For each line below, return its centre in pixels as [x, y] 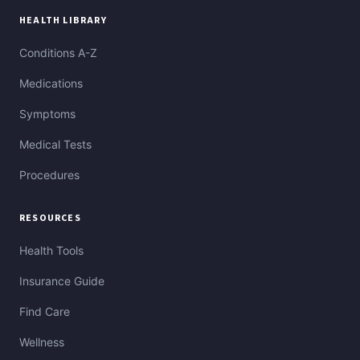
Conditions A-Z [58, 53]
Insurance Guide [62, 281]
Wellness [42, 342]
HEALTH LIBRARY [63, 21]
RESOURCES [50, 219]
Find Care [45, 312]
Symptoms [47, 114]
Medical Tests [55, 145]
